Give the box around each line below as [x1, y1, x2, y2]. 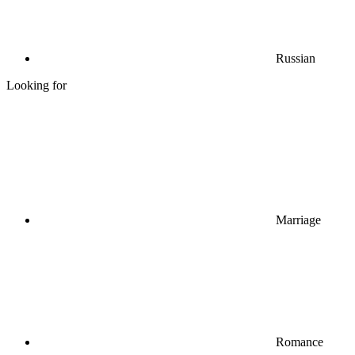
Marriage [276, 212, 321, 227]
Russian [276, 51, 315, 65]
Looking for [6, 78, 67, 92]
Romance [276, 334, 323, 349]
